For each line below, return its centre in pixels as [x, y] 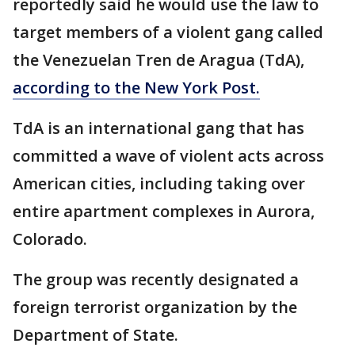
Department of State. [95, 335]
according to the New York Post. [136, 88]
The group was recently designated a [156, 279]
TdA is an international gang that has [158, 128]
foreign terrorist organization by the [155, 307]
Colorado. [50, 239]
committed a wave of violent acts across [168, 156]
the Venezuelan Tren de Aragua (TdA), [158, 60]
